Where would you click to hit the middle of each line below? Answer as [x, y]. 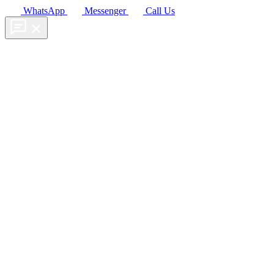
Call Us [160, 11]
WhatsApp [44, 11]
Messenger [105, 11]
